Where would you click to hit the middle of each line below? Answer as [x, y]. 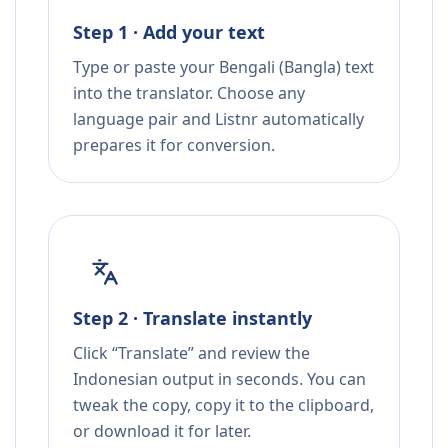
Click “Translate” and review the [191, 353]
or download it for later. [162, 431]
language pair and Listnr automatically [218, 119]
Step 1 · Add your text [169, 32]
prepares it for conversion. [174, 145]
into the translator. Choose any [189, 93]
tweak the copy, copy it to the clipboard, [223, 405]
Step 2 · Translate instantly [192, 318]
